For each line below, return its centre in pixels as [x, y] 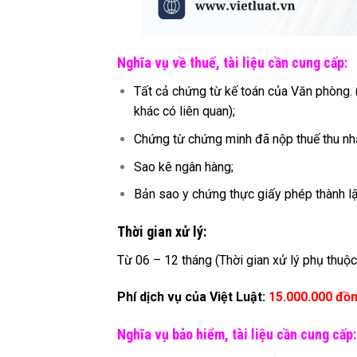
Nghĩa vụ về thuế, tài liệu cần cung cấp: [232, 63]
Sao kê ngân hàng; [183, 167]
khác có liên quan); [184, 112]
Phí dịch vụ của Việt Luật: [193, 296]
